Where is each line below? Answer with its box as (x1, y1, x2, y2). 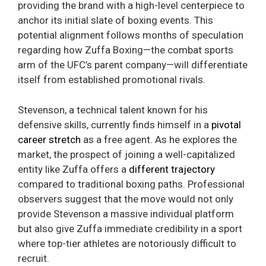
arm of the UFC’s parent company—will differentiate (18, 59, 248, 71)
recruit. (18, 252, 49, 264)
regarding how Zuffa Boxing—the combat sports (18, 44, 233, 56)
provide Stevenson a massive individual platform (18, 207, 234, 220)
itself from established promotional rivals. (18, 74, 205, 86)
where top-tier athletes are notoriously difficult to (18, 237, 236, 249)
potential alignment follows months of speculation (18, 29, 243, 42)
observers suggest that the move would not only (18, 192, 233, 205)
